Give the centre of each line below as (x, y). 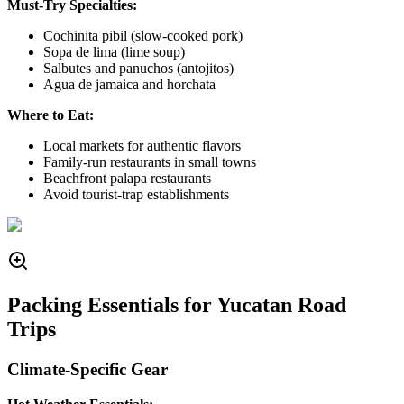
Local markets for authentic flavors (142, 146)
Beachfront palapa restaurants (127, 179)
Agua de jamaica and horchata (129, 85)
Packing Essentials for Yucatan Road (177, 304)
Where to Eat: (50, 115)
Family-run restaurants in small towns (150, 162)
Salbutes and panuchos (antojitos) (138, 69)
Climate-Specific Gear (87, 369)
